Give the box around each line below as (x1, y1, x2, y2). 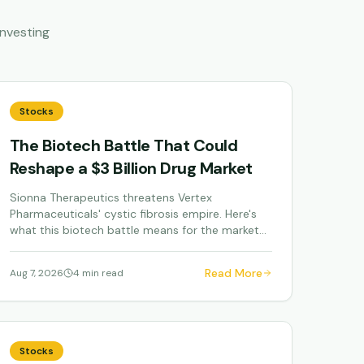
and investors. (9, 239, 84, 253)
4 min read (72, 266, 123, 279)
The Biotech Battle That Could (9, 135, 238, 156)
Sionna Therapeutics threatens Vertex (9, 190, 212, 205)
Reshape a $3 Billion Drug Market (9, 158, 253, 179)
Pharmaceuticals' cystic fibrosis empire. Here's (9, 206, 257, 221)
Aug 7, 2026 (9, 266, 63, 279)
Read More (204, 266, 262, 280)
